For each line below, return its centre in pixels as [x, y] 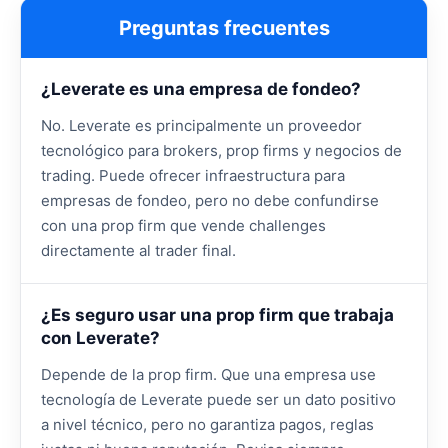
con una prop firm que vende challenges [183, 226]
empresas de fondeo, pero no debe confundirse [210, 201]
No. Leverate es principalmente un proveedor [201, 126]
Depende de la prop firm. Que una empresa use [208, 375]
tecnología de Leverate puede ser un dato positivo [218, 400]
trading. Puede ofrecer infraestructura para [193, 176]
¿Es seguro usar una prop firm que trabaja [217, 315]
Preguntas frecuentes [224, 28]
